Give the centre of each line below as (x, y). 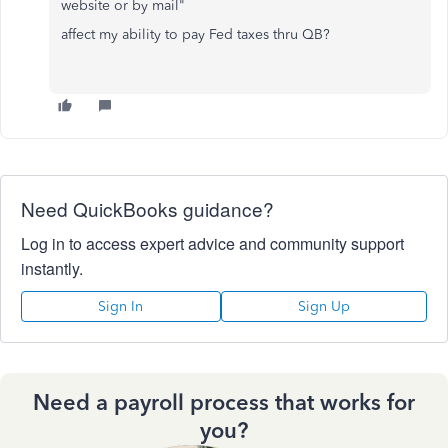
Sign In (121, 306)
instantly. (52, 268)
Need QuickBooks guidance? (147, 208)
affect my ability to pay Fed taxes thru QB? (195, 34)
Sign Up (323, 306)
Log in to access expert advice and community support (212, 243)
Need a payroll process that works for (224, 402)
